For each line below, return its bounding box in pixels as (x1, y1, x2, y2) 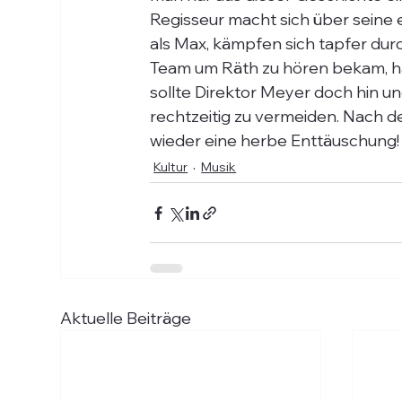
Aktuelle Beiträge (60, 308, 192, 328)
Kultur (153, 159, 188, 175)
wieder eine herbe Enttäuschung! (150, 130, 400, 151)
